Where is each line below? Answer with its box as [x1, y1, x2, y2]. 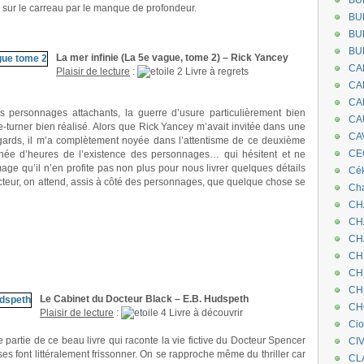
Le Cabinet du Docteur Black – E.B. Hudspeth [40, 293, 249, 305]
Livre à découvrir [167, 307, 243, 318]
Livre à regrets [183, 66, 249, 77]
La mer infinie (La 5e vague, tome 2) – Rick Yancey [56, 52, 288, 63]
